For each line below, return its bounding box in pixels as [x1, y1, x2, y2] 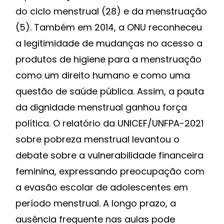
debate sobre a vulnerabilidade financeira [15, 149, 203, 162]
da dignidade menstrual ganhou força [15, 101, 187, 114]
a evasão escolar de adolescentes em [15, 181, 188, 194]
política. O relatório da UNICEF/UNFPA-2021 [15, 117, 203, 130]
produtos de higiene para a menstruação [15, 53, 201, 66]
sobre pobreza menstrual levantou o [15, 133, 179, 146]
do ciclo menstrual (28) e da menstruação [15, 5, 207, 18]
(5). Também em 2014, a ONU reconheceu [15, 21, 202, 34]
